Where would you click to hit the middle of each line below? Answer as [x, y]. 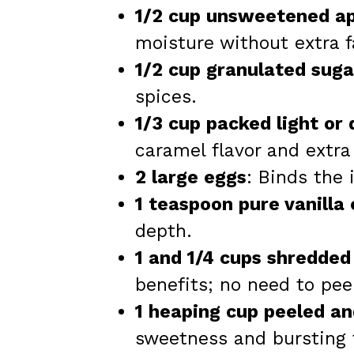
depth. [164, 231]
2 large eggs [191, 177]
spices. [166, 96]
